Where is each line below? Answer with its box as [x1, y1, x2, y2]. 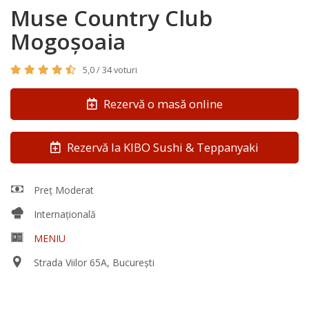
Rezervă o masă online [100, 95, 223, 112]
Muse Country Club [10, 3, 212, 32]
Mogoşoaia [10, 26, 126, 56]
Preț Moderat [30, 183, 94, 197]
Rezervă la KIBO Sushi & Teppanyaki [64, 139, 259, 155]
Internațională [33, 207, 96, 221]
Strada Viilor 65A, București [30, 255, 154, 269]
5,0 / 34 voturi [83, 64, 138, 76]
